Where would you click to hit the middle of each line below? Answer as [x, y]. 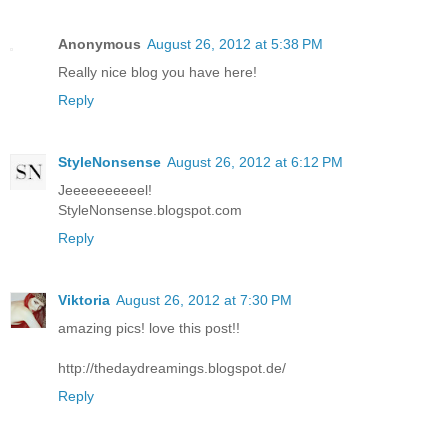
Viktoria [84, 299]
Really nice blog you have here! [157, 71]
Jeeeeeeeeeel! [105, 189]
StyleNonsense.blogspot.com [150, 209]
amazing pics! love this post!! [149, 327]
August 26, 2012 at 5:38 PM [235, 43]
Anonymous [99, 43]
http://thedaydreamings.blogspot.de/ [172, 367]
